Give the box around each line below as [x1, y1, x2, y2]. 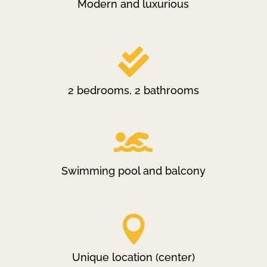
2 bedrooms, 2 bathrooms [67, 83, 199, 97]
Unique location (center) [72, 250, 195, 263]
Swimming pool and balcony [61, 164, 206, 177]
